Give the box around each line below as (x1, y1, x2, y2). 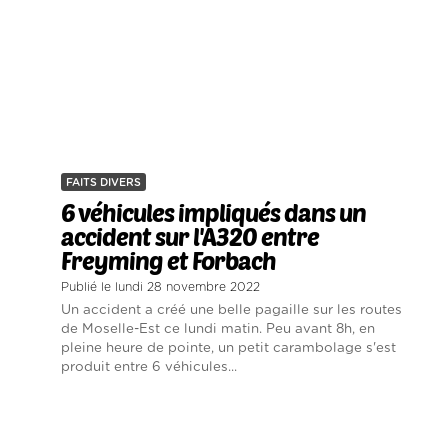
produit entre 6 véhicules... (61, 360, 237, 375)
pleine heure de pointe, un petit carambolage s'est (61, 341, 396, 356)
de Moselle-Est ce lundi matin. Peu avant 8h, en (61, 322, 375, 337)
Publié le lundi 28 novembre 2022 (61, 281, 260, 294)
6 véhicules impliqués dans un (61, 198, 366, 228)
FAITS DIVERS (66, 177, 141, 189)
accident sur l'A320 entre (61, 222, 319, 252)
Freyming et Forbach (61, 246, 276, 276)
